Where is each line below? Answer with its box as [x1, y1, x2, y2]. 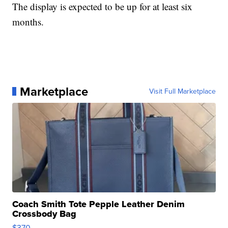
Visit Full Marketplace [149, 85, 216, 97]
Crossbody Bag [12, 207, 77, 220]
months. [12, 15, 44, 28]
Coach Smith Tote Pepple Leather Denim [12, 197, 185, 211]
